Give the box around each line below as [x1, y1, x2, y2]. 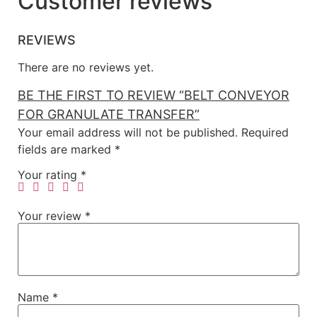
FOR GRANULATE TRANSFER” [18, 107, 200, 122]
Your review [18, 209, 85, 224]
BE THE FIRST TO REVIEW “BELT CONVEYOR [18, 88, 289, 103]
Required [241, 125, 289, 140]
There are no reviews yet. [18, 60, 154, 75]
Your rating [18, 168, 81, 183]
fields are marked [18, 142, 115, 157]
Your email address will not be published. [18, 125, 238, 140]
